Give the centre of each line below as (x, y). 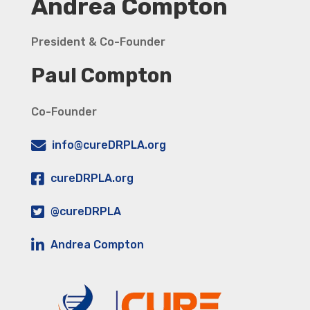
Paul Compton (101, 76)
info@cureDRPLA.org (109, 145)
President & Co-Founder (98, 42)
